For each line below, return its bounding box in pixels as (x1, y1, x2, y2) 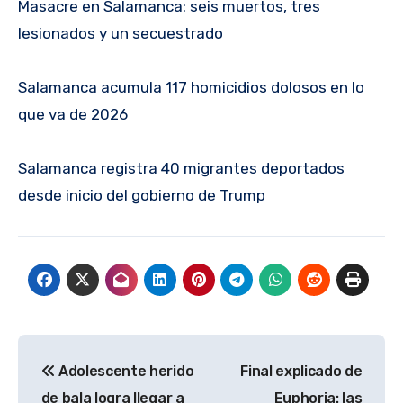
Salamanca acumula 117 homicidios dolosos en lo (18, 78, 364, 97)
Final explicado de (240, 363, 363, 381)
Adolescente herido (55, 363, 194, 381)
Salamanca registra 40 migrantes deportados (18, 159, 345, 178)
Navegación (17, 336, 180, 366)
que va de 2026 (18, 105, 128, 124)
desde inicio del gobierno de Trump (18, 186, 265, 205)
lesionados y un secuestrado (18, 24, 223, 43)
